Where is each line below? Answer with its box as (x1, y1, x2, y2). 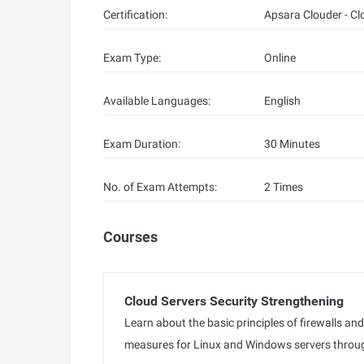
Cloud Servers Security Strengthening (124, 293, 344, 309)
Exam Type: (103, 51, 161, 64)
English (263, 94, 301, 107)
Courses (103, 228, 158, 245)
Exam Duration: (103, 137, 180, 150)
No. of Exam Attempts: (103, 180, 217, 193)
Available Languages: (103, 94, 210, 107)
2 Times (263, 180, 303, 193)
